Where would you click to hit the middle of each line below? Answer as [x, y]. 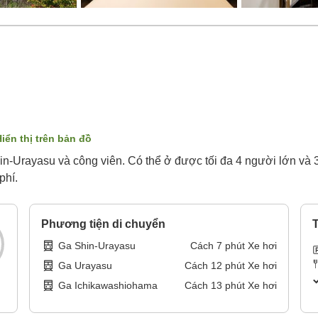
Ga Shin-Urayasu [97, 246]
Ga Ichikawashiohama [108, 286]
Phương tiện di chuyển [104, 224]
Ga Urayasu [86, 266]
